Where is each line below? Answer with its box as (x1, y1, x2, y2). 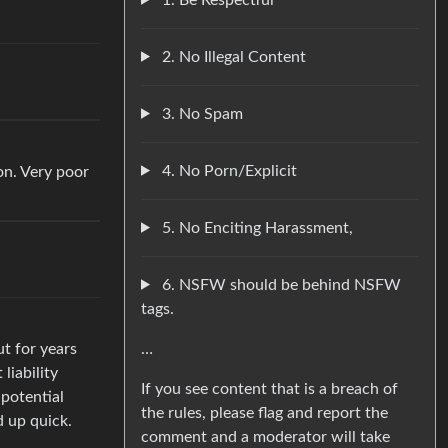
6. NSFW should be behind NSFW (157, 276, 401, 293)
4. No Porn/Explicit (157, 162, 297, 179)
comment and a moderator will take (141, 428, 390, 445)
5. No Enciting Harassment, (157, 219, 353, 236)
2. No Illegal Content (157, 48, 306, 65)
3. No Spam (157, 105, 243, 122)
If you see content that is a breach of (141, 380, 398, 397)
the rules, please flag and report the (141, 404, 388, 421)
